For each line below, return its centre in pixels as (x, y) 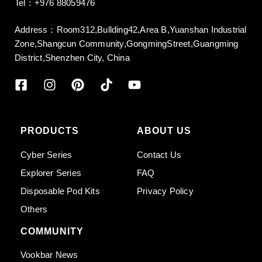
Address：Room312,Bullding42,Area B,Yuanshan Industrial (131, 30)
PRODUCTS (50, 130)
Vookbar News (49, 255)
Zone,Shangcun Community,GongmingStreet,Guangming (127, 44)
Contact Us (159, 154)
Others (34, 209)
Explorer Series (51, 173)
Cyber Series (46, 154)
